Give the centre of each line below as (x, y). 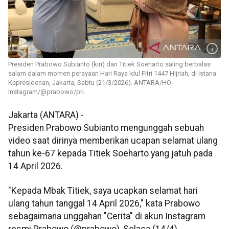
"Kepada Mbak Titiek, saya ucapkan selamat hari (103, 190)
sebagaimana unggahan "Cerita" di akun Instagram (107, 216)
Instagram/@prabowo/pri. (47, 92)
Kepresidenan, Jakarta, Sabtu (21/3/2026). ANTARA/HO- (91, 83)
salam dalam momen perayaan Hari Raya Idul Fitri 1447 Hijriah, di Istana (112, 74)
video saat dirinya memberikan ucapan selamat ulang (113, 141)
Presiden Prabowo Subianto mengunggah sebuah (106, 128)
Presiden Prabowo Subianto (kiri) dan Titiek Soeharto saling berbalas (109, 64)
